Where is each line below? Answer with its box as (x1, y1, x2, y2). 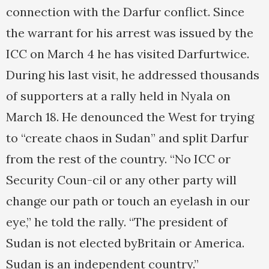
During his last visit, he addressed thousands (6, 67, 259, 83)
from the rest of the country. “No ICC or (6, 151, 231, 167)
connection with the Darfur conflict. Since (6, 4, 244, 20)
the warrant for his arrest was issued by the (6, 25, 253, 41)
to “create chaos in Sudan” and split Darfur (6, 130, 249, 146)
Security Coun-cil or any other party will (6, 172, 237, 188)
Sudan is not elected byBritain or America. (6, 235, 244, 251)
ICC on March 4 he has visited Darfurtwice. (6, 46, 249, 62)
